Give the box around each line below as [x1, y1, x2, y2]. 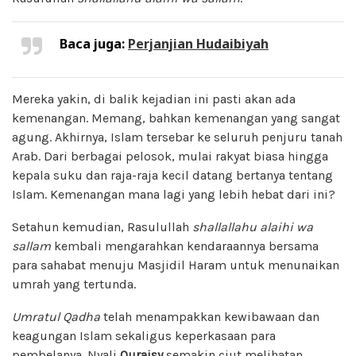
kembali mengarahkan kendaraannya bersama [51, 238, 319, 253]
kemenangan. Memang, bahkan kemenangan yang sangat [12, 110, 340, 126]
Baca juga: [60, 34, 128, 52]
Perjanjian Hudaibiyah [128, 34, 269, 52]
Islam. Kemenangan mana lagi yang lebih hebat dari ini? [12, 186, 335, 202]
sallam [12, 238, 51, 253]
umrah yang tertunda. [12, 276, 136, 292]
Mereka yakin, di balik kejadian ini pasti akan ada [12, 91, 296, 106]
